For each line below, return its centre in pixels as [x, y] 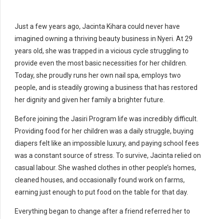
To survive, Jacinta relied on [158, 155]
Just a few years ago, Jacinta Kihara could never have [97, 26]
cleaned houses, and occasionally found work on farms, [100, 180]
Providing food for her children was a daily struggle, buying [104, 131]
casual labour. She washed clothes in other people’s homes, [105, 167]
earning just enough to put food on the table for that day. [102, 192]
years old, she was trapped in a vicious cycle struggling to [102, 51]
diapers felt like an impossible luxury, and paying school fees [107, 143]
